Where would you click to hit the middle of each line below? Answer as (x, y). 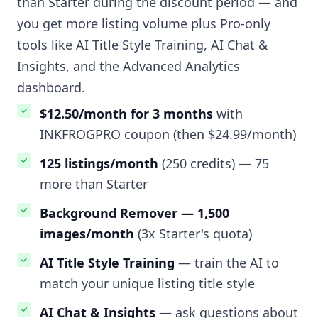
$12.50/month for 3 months (126, 114)
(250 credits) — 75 (214, 164)
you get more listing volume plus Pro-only (144, 24)
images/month (87, 234)
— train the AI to (227, 263)
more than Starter (94, 184)
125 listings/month (99, 164)
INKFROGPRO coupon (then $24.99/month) (168, 135)
